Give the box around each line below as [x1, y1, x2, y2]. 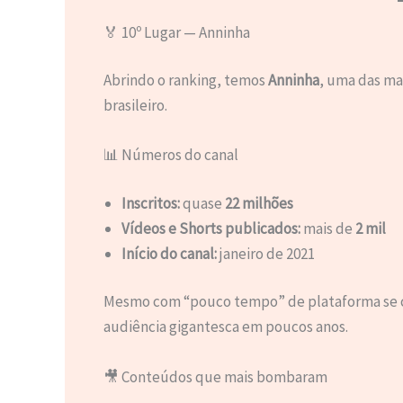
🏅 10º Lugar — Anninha [103, 22, 250, 42]
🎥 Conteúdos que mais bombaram [103, 366, 327, 387]
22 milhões [224, 193, 293, 213]
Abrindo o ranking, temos [103, 70, 268, 91]
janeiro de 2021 [216, 243, 315, 264]
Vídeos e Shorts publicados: [121, 218, 300, 238]
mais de [300, 218, 355, 238]
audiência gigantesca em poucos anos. [103, 317, 348, 337]
